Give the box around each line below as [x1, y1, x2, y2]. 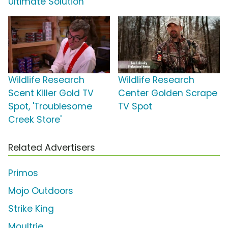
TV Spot [118, 100, 152, 112]
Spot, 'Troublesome [8, 100, 92, 112]
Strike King [8, 202, 54, 215]
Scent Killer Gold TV [8, 87, 94, 99]
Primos [8, 166, 38, 179]
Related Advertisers [8, 141, 95, 154]
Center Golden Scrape [118, 87, 217, 99]
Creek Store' [8, 113, 62, 126]
